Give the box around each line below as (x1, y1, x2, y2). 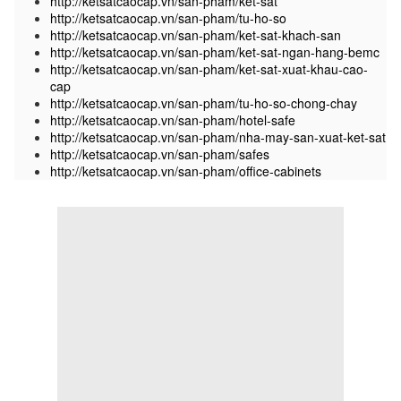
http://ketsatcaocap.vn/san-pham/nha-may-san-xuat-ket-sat (50, 128, 386, 147)
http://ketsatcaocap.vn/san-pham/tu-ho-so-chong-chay (50, 94, 357, 113)
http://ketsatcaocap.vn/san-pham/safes (50, 145, 269, 164)
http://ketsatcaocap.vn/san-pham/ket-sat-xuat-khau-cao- (50, 60, 368, 79)
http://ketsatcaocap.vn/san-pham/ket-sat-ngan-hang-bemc (50, 43, 380, 62)
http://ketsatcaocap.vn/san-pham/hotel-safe (50, 111, 295, 130)
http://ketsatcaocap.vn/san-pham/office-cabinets (50, 162, 321, 181)
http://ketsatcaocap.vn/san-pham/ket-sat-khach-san (50, 26, 341, 45)
